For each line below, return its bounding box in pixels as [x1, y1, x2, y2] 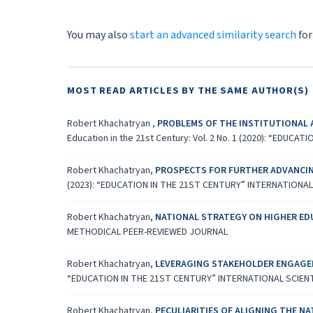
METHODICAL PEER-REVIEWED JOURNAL [67, 224, 228, 239]
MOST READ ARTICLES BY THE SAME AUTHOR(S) [67, 82, 309, 98]
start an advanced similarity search [130, 27, 296, 43]
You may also [67, 27, 130, 43]
